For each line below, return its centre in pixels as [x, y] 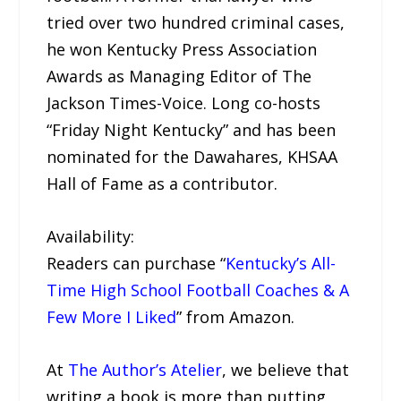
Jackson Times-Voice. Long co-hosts [184, 103]
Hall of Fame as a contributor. [162, 184]
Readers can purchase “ [137, 263]
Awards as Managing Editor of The [179, 77]
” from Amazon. [236, 316]
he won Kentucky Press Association [182, 50]
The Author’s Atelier [145, 369]
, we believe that [286, 369]
